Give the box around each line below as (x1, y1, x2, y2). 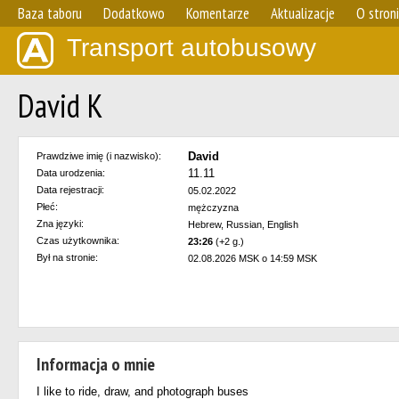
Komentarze (186, 4, 249, 23)
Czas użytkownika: (37, 235, 119, 246)
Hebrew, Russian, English (188, 219, 298, 230)
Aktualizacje (271, 4, 335, 23)
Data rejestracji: (37, 184, 104, 195)
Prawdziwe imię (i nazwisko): (37, 151, 161, 161)
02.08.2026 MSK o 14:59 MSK (188, 253, 317, 264)
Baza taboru (18, 4, 82, 23)
